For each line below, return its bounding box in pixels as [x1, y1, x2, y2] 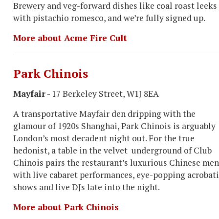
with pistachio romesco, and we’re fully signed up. [13, 12, 205, 23]
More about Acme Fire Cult [13, 32, 127, 44]
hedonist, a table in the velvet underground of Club [13, 145, 212, 156]
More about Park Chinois [13, 201, 119, 213]
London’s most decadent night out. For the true [13, 132, 195, 144]
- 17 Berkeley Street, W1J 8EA [45, 88, 159, 99]
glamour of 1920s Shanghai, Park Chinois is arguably [13, 120, 216, 131]
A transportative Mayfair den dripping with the [13, 108, 196, 119]
